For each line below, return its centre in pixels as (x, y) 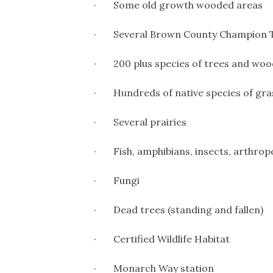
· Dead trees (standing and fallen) (179, 209)
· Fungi (117, 180)
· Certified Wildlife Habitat (162, 239)
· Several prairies (140, 122)
